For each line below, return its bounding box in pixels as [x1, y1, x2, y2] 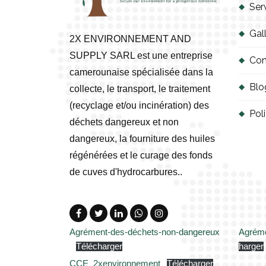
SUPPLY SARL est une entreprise [69, 50, 213, 61]
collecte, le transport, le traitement [69, 84, 210, 94]
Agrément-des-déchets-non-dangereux [69, 227, 220, 237]
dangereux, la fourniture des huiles [69, 134, 215, 144]
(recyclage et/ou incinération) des [69, 100, 209, 111]
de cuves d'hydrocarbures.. [69, 167, 182, 178]
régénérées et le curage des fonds [69, 150, 213, 161]
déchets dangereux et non [69, 117, 179, 128]
